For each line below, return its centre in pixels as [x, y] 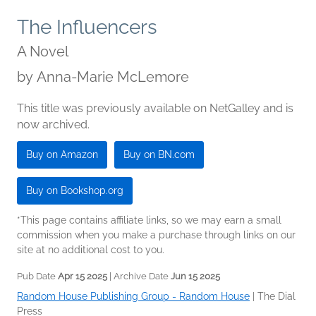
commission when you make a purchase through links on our [156, 235]
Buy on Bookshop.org [75, 191]
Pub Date [37, 276]
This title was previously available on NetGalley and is [155, 109]
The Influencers [87, 28]
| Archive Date [139, 276]
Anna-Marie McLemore [113, 77]
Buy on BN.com [159, 155]
